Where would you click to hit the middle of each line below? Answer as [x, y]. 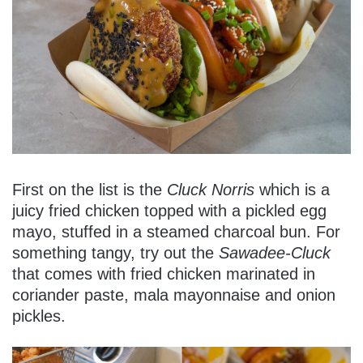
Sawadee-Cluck [275, 253]
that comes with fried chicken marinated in [164, 274]
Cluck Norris [211, 190]
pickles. [39, 316]
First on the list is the [90, 190]
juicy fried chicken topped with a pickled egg [169, 211]
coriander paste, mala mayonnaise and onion [174, 295]
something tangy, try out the [115, 253]
